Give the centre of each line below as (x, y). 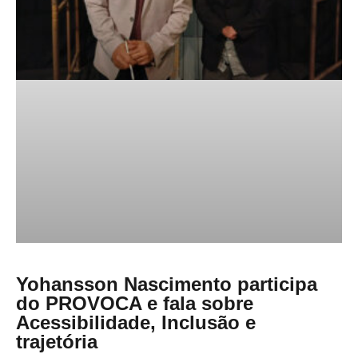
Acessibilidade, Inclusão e (136, 323)
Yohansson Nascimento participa (167, 284)
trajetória (57, 342)
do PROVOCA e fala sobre (135, 304)
